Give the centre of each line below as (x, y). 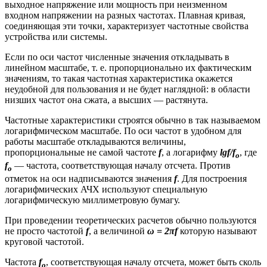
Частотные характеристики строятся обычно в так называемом (133, 120)
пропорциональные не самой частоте (82, 152)
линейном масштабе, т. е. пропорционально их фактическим (128, 67)
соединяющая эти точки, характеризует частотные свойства (127, 26)
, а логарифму (191, 152)
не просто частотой (45, 231)
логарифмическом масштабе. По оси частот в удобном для (123, 131)
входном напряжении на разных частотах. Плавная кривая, (125, 15)
